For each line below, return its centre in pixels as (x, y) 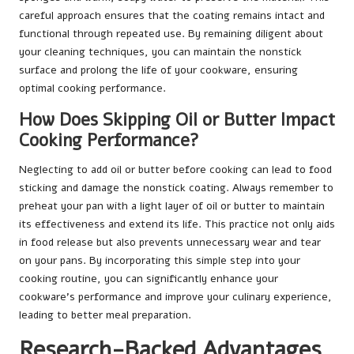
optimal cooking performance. (92, 88)
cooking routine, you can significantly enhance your (149, 279)
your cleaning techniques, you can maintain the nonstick (160, 52)
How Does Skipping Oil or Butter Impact (177, 120)
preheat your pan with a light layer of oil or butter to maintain (172, 206)
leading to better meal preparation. (105, 315)
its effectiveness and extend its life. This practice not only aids (177, 224)
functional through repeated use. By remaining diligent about (171, 34)
